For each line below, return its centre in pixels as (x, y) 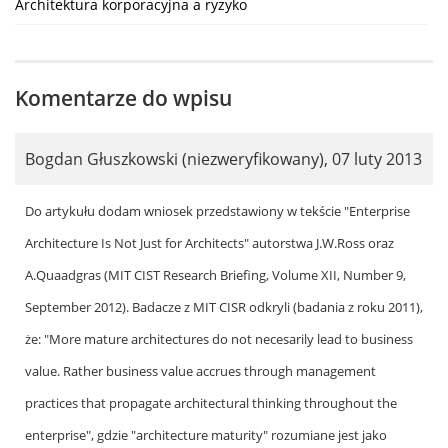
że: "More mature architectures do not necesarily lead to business (219, 338)
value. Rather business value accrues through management (200, 370)
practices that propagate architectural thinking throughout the (211, 402)
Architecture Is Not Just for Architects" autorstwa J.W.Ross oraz (209, 242)
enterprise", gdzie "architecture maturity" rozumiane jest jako (206, 434)
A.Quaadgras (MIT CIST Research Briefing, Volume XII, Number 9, (215, 274)
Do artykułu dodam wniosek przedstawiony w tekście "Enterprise (217, 210)
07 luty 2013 (377, 158)
